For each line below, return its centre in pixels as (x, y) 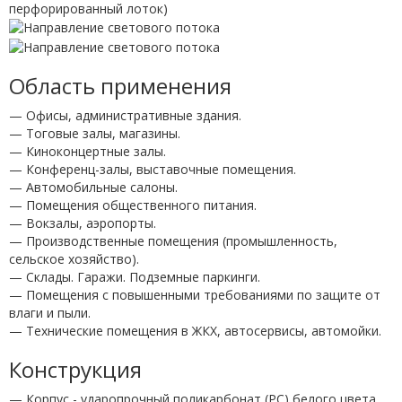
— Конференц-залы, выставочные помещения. (153, 169)
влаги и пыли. (50, 312)
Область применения (120, 85)
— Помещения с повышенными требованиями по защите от (195, 294)
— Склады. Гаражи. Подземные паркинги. (135, 276)
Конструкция (75, 369)
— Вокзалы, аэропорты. (83, 223)
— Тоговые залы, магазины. (95, 133)
